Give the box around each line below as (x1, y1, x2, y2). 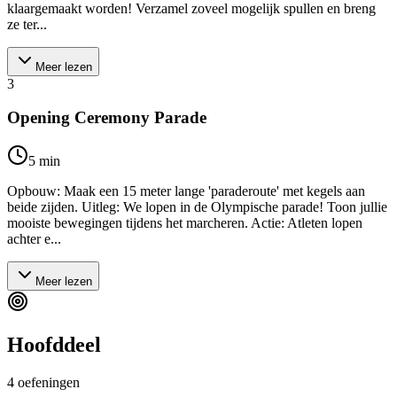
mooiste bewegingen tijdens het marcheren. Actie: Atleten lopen (7, 214, 362, 230)
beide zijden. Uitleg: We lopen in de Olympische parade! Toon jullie (7, 198, 387, 214)
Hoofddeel (7, 332, 101, 356)
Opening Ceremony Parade (7, 108, 206, 128)
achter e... (7, 230, 61, 246)
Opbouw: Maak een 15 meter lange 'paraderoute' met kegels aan (7, 183, 365, 198)
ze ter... (7, 16, 47, 32)
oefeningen (18, 374, 80, 390)
